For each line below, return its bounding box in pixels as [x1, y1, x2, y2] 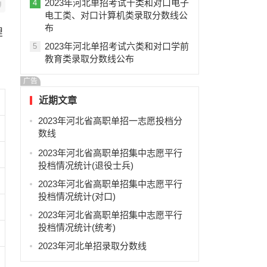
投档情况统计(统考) [38, 222, 116, 232]
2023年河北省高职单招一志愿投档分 [38, 116, 182, 126]
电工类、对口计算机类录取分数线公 [44, 10, 188, 20]
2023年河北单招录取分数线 [38, 241, 147, 251]
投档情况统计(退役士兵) [38, 160, 133, 170]
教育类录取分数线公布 [44, 54, 134, 64]
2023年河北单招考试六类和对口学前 [44, 41, 189, 51]
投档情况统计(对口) [38, 191, 116, 201]
